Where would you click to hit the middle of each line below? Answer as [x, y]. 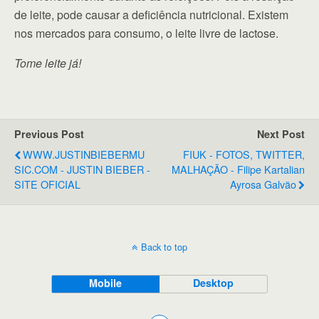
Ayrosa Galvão [263, 184]
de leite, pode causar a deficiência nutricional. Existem [151, 15]
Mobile [106, 283]
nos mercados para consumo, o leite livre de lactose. [146, 33]
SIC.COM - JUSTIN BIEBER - [82, 169]
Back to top [164, 247]
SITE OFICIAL [47, 184]
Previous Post [49, 134]
